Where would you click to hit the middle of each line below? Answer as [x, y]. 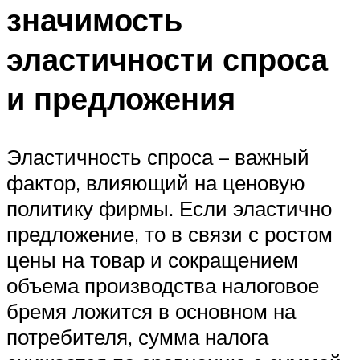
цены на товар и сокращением [152, 260]
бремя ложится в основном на [151, 311]
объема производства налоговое [163, 286]
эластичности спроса [167, 59]
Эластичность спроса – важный [158, 157]
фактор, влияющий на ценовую [156, 183]
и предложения [121, 99]
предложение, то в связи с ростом [170, 234]
